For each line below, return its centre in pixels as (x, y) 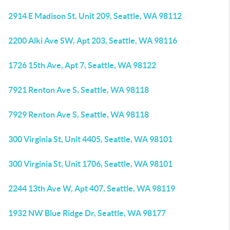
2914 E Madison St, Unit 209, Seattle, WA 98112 (95, 16)
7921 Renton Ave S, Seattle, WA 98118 (79, 90)
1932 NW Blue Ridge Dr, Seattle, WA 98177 (87, 213)
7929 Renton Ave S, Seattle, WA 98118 (79, 114)
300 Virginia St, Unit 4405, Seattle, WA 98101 (90, 139)
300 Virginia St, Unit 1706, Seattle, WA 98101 (90, 164)
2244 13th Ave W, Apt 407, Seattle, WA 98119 (92, 188)
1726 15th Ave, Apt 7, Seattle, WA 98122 (82, 65)
